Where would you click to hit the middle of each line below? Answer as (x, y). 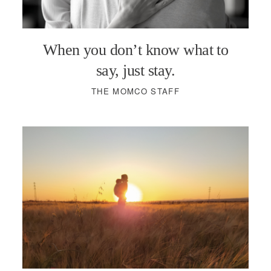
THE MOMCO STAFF (135, 91)
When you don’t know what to (135, 50)
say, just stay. (135, 71)
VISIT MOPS (135, 58)
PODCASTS (135, 19)
